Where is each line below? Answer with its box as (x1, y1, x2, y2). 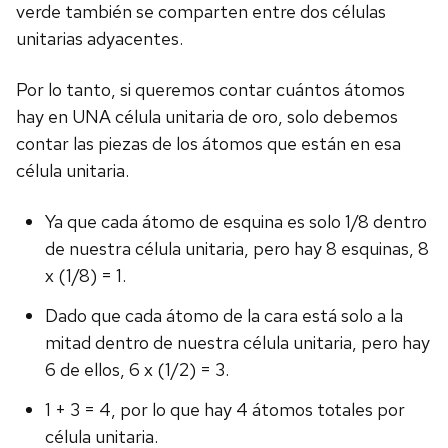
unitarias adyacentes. (16, 27, 183, 51)
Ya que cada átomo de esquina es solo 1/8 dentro (44, 210, 427, 234)
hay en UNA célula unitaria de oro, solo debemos (16, 105, 398, 129)
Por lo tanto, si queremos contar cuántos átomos (16, 78, 405, 102)
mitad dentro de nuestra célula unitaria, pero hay (44, 330, 430, 354)
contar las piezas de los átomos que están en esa (16, 132, 401, 156)
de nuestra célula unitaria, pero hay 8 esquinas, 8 (44, 237, 429, 261)
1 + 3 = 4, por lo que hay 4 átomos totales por (44, 397, 405, 421)
